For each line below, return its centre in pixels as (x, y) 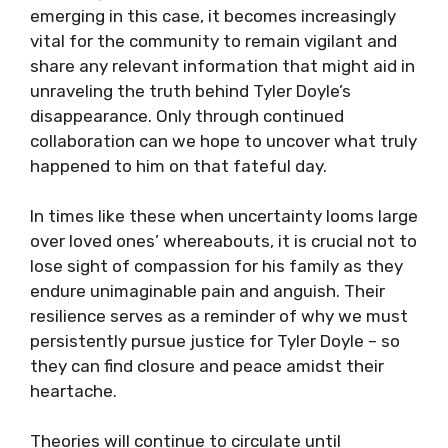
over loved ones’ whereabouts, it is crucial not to (223, 241)
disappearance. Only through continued (187, 116)
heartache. (73, 391)
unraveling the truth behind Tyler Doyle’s (190, 91)
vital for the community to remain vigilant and (213, 41)
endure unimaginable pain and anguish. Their (207, 291)
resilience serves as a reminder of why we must (219, 316)
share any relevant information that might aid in (222, 66)
